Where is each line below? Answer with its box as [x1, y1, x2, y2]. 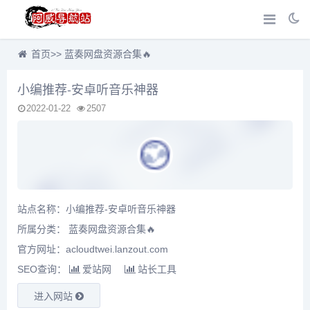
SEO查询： [17, 264, 69, 275]
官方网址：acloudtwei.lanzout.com [17, 244, 168, 255]
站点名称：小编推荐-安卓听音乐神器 [17, 203, 176, 215]
